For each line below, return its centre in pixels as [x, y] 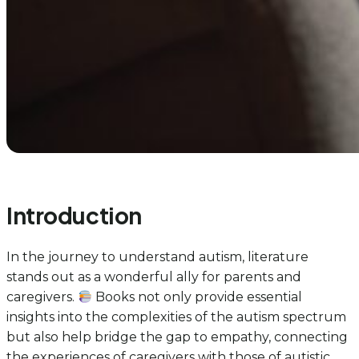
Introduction [74, 215]
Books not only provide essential [198, 297]
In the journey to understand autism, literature [157, 257]
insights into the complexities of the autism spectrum [176, 317]
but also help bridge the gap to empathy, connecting [177, 337]
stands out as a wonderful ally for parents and [154, 277]
